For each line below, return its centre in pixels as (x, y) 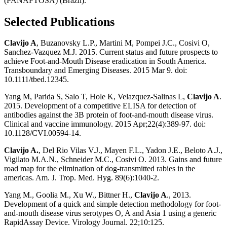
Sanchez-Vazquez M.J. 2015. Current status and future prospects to (111, 52)
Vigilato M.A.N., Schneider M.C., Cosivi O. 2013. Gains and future (113, 160)
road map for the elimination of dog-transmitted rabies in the (100, 169)
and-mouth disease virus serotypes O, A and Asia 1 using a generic (110, 213)
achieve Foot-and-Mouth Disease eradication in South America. (105, 61)
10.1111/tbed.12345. (36, 80)
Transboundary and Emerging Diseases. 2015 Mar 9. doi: (96, 70)
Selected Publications (59, 22)
